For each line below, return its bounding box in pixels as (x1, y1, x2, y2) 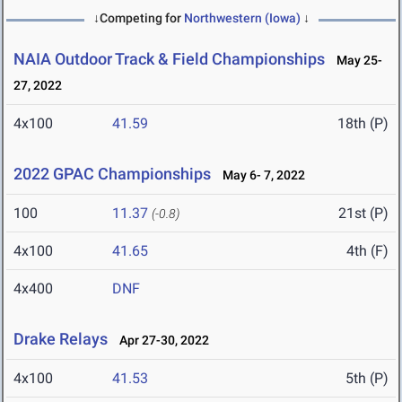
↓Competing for (92, 11, 184, 26)
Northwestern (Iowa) (183, 11, 301, 26)
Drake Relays (13, 329, 108, 349)
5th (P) (345, 370, 389, 388)
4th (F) (346, 242, 389, 260)
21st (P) (338, 205, 389, 223)
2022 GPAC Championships (13, 164, 211, 184)
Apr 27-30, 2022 (111, 333, 209, 348)
